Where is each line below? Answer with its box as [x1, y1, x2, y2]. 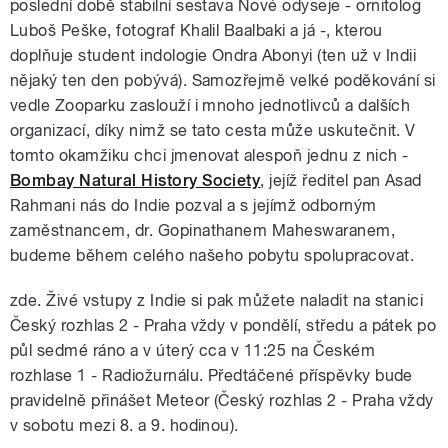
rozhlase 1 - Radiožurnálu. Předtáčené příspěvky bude [10, 365, 413, 385]
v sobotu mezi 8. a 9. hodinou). [10, 415, 239, 435]
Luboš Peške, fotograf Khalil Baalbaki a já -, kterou [10, 20, 383, 40]
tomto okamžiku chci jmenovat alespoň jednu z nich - [10, 145, 409, 165]
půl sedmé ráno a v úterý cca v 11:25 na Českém [10, 340, 376, 360]
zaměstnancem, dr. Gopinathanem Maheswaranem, [10, 220, 396, 240]
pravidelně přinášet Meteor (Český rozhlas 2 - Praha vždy [10, 390, 434, 410]
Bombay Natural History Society [10, 170, 261, 190]
